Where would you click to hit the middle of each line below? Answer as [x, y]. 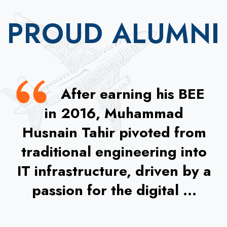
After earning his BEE [133, 94]
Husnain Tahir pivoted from [114, 133]
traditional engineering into [114, 152]
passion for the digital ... [114, 191]
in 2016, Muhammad [114, 113]
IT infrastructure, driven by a [114, 171]
